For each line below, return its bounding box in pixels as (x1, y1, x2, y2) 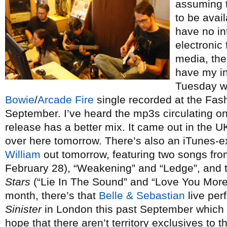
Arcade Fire (37, 94, 94, 105)
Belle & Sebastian (99, 190, 185, 201)
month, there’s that (5, 190, 99, 201)
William (5, 148, 41, 160)
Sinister (5, 203, 42, 215)
